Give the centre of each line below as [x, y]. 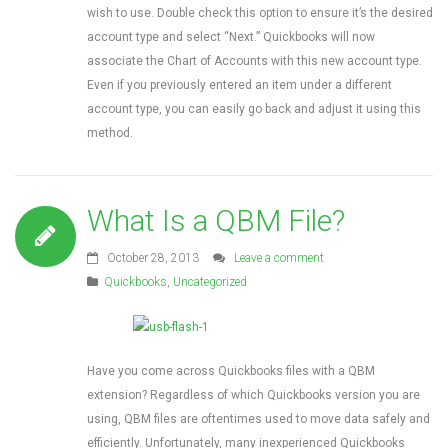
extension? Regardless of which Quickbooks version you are [253, 395]
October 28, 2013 [151, 258]
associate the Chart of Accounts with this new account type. [254, 61]
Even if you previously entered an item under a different [239, 85]
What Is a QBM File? [216, 220]
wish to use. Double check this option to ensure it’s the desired [260, 13]
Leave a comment [279, 258]
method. [110, 133]
